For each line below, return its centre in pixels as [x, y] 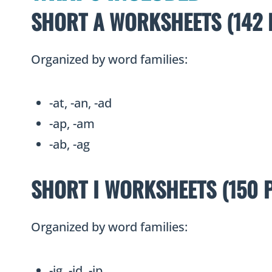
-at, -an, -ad [80, 103]
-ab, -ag [70, 144]
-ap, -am [72, 124]
